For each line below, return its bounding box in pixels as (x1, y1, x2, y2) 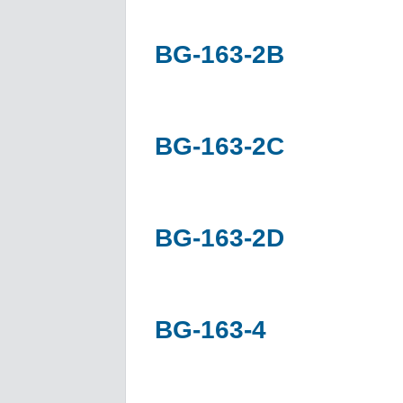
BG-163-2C (155, 131, 284, 160)
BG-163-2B (155, 40, 284, 68)
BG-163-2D (155, 223, 284, 252)
